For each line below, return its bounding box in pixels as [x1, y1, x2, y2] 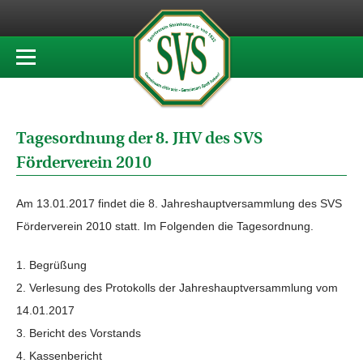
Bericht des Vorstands [29, 327, 141, 340]
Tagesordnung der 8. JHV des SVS [16, 129, 263, 147]
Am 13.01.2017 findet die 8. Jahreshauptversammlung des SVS [16, 197, 342, 210]
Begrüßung [29, 258, 87, 271]
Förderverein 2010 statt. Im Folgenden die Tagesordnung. [16, 220, 314, 233]
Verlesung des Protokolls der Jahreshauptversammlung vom [29, 281, 338, 294]
